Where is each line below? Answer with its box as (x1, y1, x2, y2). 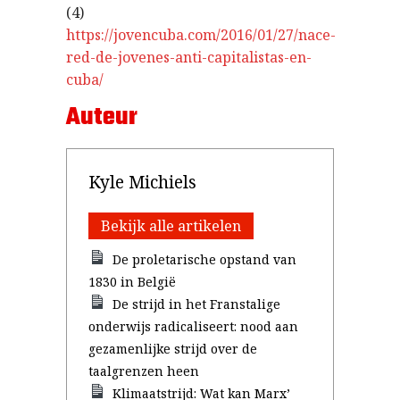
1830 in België (88, 273, 176, 290)
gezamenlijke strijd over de (88, 340, 257, 357)
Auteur (66, 98, 137, 137)
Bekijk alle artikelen (101, 216, 241, 236)
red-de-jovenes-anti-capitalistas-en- (66, 47, 312, 67)
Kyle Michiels (88, 170, 196, 194)
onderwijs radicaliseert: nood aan (88, 318, 298, 335)
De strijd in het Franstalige (112, 296, 281, 312)
